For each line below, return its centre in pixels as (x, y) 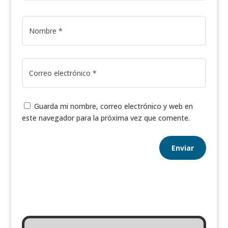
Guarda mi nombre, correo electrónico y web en (113, 106)
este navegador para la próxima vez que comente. (106, 118)
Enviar (183, 148)
